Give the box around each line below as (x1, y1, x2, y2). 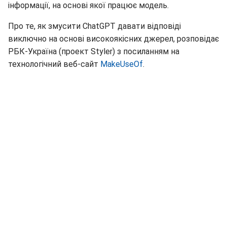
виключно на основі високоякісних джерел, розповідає (8, 11, 219, 21)
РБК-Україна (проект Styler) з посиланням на (8, 24, 179, 34)
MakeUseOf (100, 36, 143, 47)
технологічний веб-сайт (8, 36, 100, 47)
